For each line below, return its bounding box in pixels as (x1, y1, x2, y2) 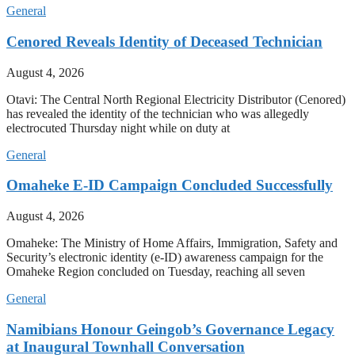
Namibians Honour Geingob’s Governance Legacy (6, 320, 334, 338)
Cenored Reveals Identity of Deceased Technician (6, 32, 323, 50)
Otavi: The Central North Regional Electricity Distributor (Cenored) (6, 92, 345, 106)
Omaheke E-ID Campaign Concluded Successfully (6, 177, 333, 194)
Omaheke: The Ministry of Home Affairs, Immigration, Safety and (6, 236, 338, 250)
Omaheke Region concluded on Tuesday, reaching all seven (6, 265, 305, 279)
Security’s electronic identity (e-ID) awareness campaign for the (6, 250, 323, 265)
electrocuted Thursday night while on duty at (6, 120, 230, 135)
